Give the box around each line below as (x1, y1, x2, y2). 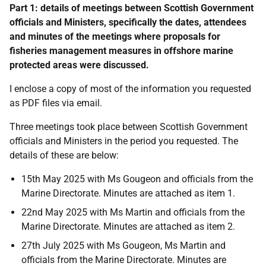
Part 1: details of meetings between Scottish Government (9, 2, 254, 14)
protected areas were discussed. (9, 59, 149, 71)
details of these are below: (9, 150, 119, 161)
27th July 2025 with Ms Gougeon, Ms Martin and (21, 240, 226, 251)
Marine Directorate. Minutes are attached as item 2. (21, 221, 235, 232)
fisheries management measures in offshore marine (9, 45, 233, 56)
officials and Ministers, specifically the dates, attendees (9, 17, 246, 28)
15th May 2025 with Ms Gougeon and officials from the (21, 173, 253, 185)
